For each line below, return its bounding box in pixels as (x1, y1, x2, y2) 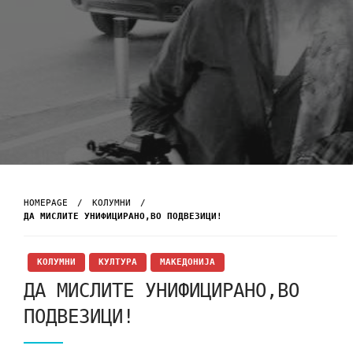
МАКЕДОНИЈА (160, 256, 215, 267)
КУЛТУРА (98, 256, 137, 267)
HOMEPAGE (24, 197, 68, 208)
